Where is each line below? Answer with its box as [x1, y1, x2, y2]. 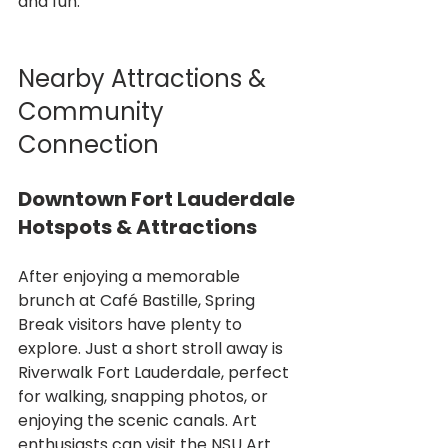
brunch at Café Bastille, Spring [18, 288, 259, 312]
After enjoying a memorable [18, 264, 244, 288]
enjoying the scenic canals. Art [18, 408, 261, 432]
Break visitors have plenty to [18, 312, 246, 336]
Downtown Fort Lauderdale [18, 184, 299, 213]
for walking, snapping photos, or [18, 384, 272, 408]
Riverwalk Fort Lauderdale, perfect [18, 360, 293, 384]
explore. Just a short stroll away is [18, 336, 287, 360]
